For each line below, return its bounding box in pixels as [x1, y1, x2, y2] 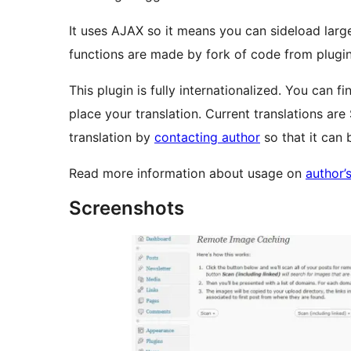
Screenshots [69, 197, 184, 220]
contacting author [154, 129, 260, 146]
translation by [69, 129, 154, 146]
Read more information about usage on [69, 165, 306, 182]
